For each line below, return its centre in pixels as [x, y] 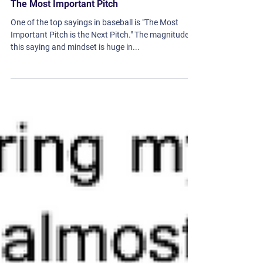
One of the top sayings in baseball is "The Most [95, 107]
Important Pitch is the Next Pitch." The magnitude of [104, 119]
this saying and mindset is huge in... [75, 131]
